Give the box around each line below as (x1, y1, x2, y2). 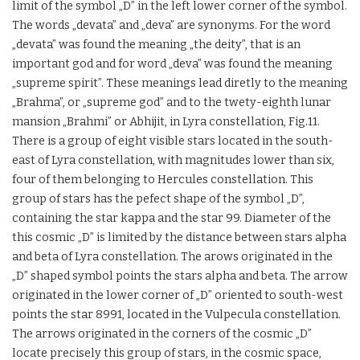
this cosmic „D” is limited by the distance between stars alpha (12, 231, 346, 244)
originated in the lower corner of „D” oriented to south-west (12, 288, 343, 302)
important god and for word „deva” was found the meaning (12, 57, 333, 71)
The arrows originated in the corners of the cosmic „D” (12, 327, 312, 341)
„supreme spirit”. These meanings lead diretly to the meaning (12, 76, 348, 90)
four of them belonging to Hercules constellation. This (12, 173, 313, 186)
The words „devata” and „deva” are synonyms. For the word (12, 18, 330, 32)
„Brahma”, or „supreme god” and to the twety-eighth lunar (12, 96, 331, 109)
